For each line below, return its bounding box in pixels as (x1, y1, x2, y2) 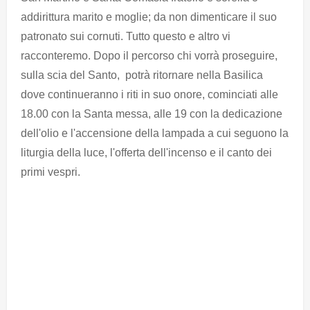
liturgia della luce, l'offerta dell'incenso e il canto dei (21, 147, 272, 159)
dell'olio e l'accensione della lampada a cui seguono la (21, 127, 289, 140)
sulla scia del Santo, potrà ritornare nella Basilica (21, 69, 263, 82)
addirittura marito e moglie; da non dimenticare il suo (21, 11, 277, 24)
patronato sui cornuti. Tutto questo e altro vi (21, 30, 230, 43)
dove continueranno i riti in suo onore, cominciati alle (21, 89, 278, 101)
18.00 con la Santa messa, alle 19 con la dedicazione (21, 108, 282, 120)
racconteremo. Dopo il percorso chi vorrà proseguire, (21, 50, 277, 62)
